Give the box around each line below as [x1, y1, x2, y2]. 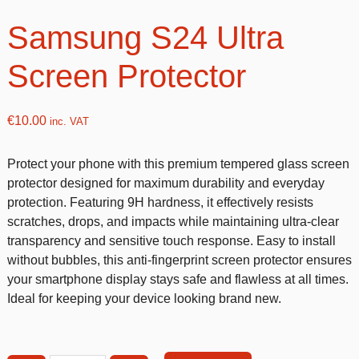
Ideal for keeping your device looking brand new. [6, 292, 281, 306]
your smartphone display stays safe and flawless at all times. [6, 272, 349, 287]
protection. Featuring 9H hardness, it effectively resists [6, 196, 313, 210]
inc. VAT [46, 115, 89, 128]
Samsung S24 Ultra [6, 20, 284, 56]
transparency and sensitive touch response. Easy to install [6, 234, 336, 248]
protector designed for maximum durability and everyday [6, 176, 325, 191]
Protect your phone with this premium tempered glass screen [6, 157, 349, 171]
